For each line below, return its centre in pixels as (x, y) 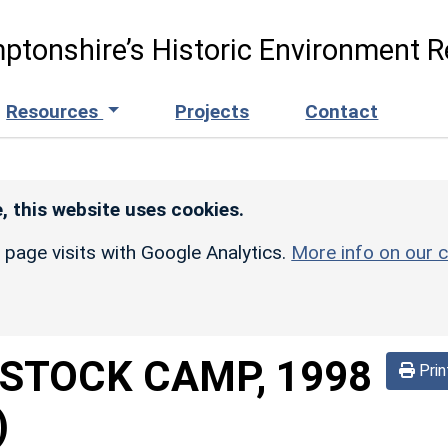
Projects (212, 111)
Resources (55, 111)
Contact (342, 111)
